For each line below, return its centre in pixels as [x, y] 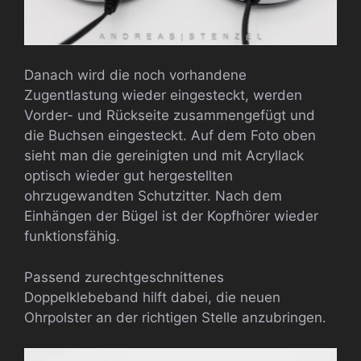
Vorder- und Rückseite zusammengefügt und [170, 116]
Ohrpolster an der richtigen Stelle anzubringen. [175, 317]
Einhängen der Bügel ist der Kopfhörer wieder [171, 216]
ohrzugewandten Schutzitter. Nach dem [153, 196]
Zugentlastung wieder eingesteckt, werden [163, 95]
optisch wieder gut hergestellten [129, 176]
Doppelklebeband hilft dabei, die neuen [152, 297]
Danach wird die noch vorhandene [135, 75]
